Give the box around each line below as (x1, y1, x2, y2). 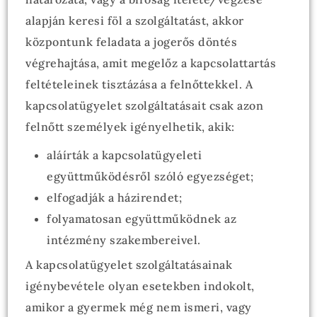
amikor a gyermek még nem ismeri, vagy (25, 300, 252, 314)
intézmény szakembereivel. (47, 233, 201, 247)
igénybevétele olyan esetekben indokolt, (25, 279, 255, 293)
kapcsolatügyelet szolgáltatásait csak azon (25, 98, 264, 113)
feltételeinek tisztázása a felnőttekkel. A (25, 77, 253, 91)
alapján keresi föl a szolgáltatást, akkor (25, 13, 244, 28)
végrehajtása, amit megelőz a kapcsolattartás (25, 56, 277, 70)
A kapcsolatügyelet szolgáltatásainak (25, 258, 233, 272)
